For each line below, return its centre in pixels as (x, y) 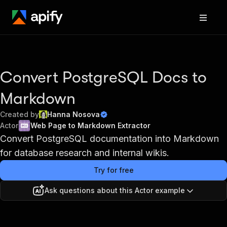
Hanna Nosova (73, 114)
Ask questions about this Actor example (115, 190)
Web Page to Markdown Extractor (90, 125)
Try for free (113, 170)
